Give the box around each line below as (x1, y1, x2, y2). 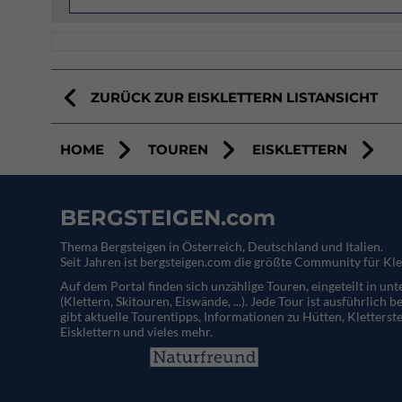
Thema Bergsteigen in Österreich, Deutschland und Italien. (60, 239, 383, 254)
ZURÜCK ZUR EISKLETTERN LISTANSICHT (91, 89, 378, 106)
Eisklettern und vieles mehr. (60, 324, 213, 339)
